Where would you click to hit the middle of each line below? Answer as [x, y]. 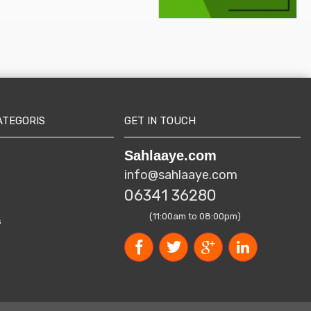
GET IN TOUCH [160, 121]
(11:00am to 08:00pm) [183, 216]
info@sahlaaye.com [181, 175]
